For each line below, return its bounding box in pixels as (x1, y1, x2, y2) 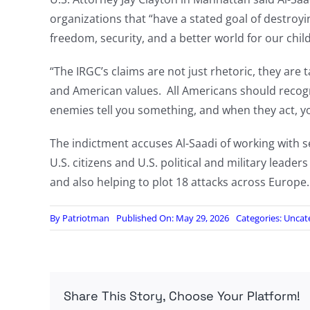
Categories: (235, 212, 284, 225)
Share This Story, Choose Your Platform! (63, 288, 300, 304)
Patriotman (62, 212, 109, 225)
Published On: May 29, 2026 (116, 212, 229, 225)
